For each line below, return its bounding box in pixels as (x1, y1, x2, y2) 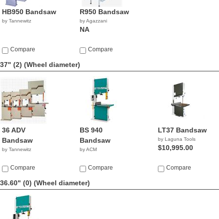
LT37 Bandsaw (157, 126, 207, 134)
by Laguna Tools (157, 136, 196, 142)
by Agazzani (80, 18, 108, 23)
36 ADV (2, 126, 25, 134)
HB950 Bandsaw (2, 8, 56, 16)
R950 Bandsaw (80, 8, 130, 16)
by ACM (80, 147, 97, 152)
